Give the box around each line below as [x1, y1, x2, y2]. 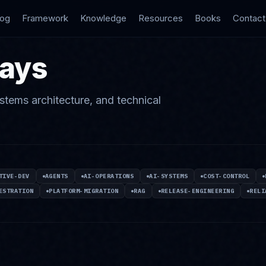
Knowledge [80, 12, 126, 24]
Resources [138, 12, 183, 24]
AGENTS [45, 172, 68, 180]
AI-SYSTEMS [149, 172, 188, 180]
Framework [21, 12, 68, 24]
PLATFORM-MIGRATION [49, 187, 118, 195]
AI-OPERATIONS [83, 172, 134, 180]
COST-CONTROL [203, 172, 249, 180]
